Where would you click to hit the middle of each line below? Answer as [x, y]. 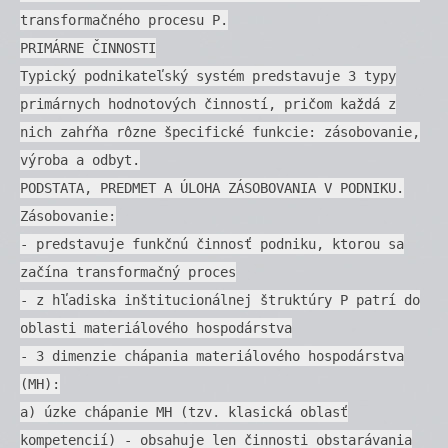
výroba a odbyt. [80, 159]
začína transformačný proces [128, 271]
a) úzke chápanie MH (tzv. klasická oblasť [184, 411]
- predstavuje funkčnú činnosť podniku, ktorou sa [212, 243]
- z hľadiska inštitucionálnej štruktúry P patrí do [220, 299]
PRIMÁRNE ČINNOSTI [88, 47]
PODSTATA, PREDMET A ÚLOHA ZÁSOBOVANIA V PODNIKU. [212, 187]
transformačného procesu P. [124, 19]
